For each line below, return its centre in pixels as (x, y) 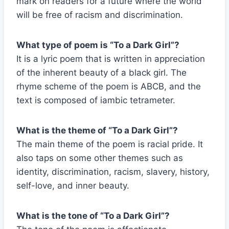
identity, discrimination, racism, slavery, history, (113, 172)
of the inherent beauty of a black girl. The (101, 73)
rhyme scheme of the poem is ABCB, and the (109, 87)
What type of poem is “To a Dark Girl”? (98, 45)
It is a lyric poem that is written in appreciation (111, 59)
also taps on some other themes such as (100, 158)
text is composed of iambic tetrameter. (96, 100)
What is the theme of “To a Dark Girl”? (97, 131)
